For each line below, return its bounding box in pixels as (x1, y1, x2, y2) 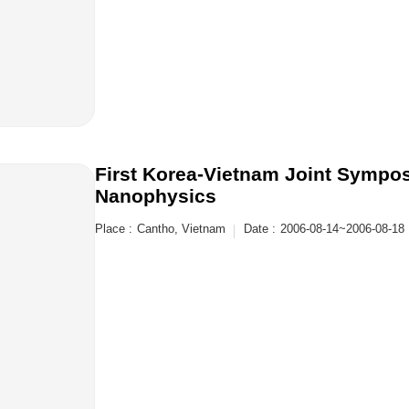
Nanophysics (95, 185, 216, 206)
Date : (244, 222, 276, 236)
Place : (95, 222, 132, 236)
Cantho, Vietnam (137, 222, 225, 236)
